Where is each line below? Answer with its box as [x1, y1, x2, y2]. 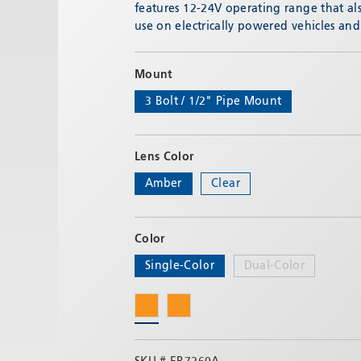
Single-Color [145, 260, 215, 272]
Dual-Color [243, 260, 305, 272]
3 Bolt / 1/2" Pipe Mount [145, 96, 282, 107]
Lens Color [135, 151, 194, 163]
